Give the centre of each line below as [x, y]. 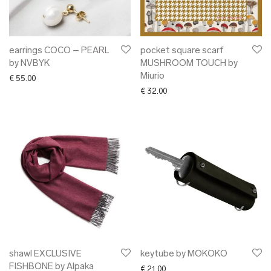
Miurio [152, 77]
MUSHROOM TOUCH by [189, 64]
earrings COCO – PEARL [59, 51]
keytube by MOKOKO [184, 254]
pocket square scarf [182, 51]
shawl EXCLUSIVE [45, 254]
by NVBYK [29, 64]
